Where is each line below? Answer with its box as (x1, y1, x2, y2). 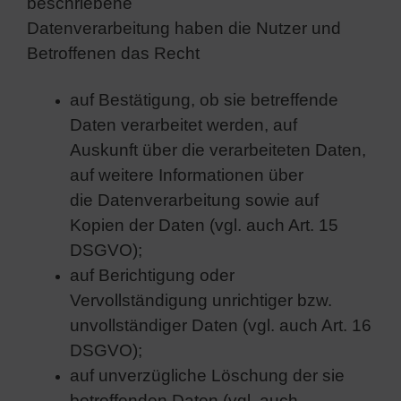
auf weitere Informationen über (70, 165, 303, 184)
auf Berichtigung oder (70, 265, 235, 285)
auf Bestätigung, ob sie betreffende (70, 90, 338, 109)
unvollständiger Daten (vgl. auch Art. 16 (70, 315, 371, 335)
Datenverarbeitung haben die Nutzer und (27, 18, 341, 38)
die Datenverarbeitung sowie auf (70, 190, 319, 209)
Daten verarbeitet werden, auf (70, 115, 297, 134)
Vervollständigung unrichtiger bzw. (70, 290, 332, 310)
